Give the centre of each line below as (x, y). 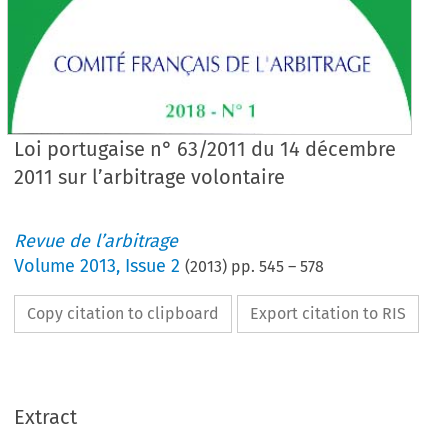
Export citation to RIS (328, 313)
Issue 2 (153, 266)
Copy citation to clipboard (123, 313)
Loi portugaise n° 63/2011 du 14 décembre (205, 149)
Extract (46, 417)
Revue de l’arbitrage (96, 241)
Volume (47, 266)
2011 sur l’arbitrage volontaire (150, 177)
